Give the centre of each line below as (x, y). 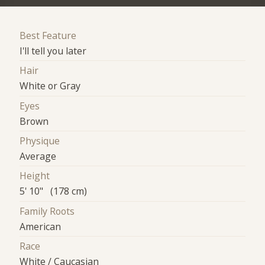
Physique (40, 141)
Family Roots (47, 211)
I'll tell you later (53, 51)
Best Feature (48, 36)
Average (38, 156)
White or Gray (50, 86)
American (41, 226)
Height (35, 176)
